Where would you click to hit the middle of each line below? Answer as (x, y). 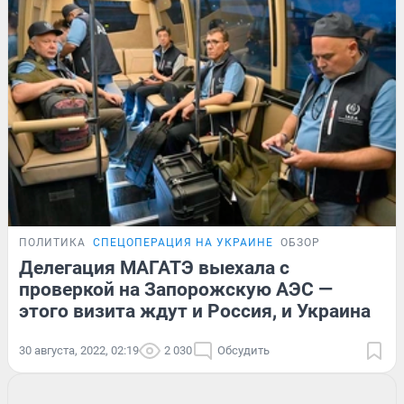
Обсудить (243, 350)
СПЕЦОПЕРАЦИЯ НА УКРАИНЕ (183, 242)
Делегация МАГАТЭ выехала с (154, 267)
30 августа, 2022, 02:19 (79, 350)
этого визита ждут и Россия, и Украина (195, 311)
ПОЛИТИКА (52, 242)
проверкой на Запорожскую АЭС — (176, 289)
